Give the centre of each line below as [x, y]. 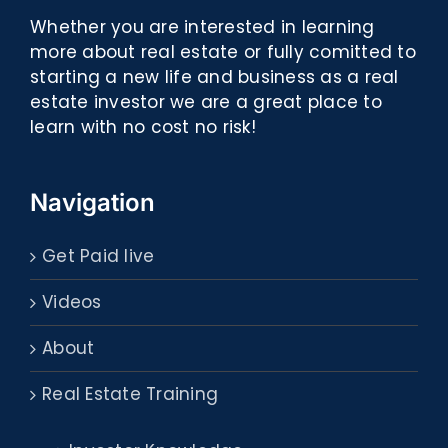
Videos [72, 302]
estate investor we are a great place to [206, 102]
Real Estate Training [130, 394]
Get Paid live [98, 256]
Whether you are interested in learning [202, 27]
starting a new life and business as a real [214, 77]
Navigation [92, 203]
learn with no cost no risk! [143, 127]
